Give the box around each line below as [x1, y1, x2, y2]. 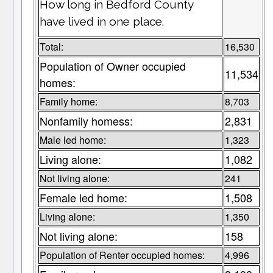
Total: [39, 40, 63, 54]
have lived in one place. [39, 15, 164, 29]
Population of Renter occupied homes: [39, 248, 205, 263]
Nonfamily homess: [39, 113, 133, 129]
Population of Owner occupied [39, 58, 186, 74]
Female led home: [39, 190, 127, 206]
